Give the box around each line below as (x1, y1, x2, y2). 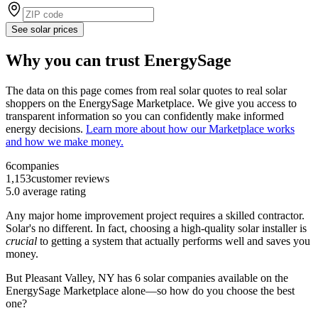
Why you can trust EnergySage (6, 50, 231, 70)
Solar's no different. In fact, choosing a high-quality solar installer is (6, 221, 307, 234)
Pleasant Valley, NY (25, 271, 114, 284)
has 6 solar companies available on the (114, 271, 288, 284)
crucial (6, 234, 40, 247)
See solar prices (11, 23, 78, 35)
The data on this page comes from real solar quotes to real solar (6, 84, 287, 97)
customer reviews (31, 172, 109, 185)
